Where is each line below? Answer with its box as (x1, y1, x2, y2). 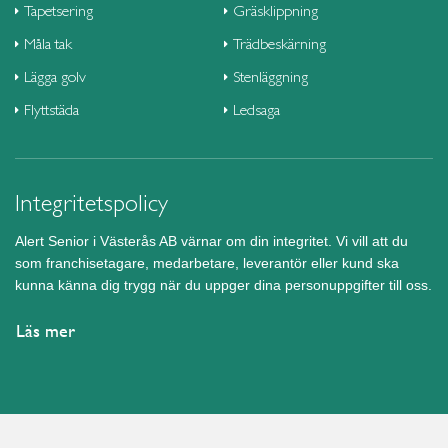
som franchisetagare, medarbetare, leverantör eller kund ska (15, 254, 399, 271)
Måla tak (24, 34, 72, 54)
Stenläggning (233, 67, 308, 87)
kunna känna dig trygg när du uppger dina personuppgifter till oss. (15, 276, 432, 293)
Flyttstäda (24, 100, 79, 120)
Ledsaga (233, 100, 280, 120)
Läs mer (16, 319, 75, 341)
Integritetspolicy (15, 188, 168, 217)
